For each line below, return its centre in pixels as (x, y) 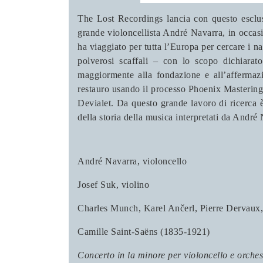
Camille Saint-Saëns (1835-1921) (144, 232)
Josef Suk (97, 185)
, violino (132, 185)
